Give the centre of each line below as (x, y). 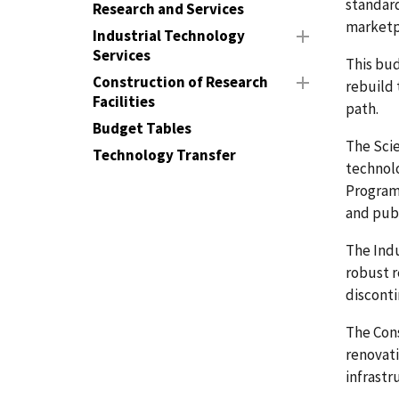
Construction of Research (180, 82)
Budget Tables (142, 128)
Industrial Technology (169, 36)
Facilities (124, 102)
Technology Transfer (164, 155)
